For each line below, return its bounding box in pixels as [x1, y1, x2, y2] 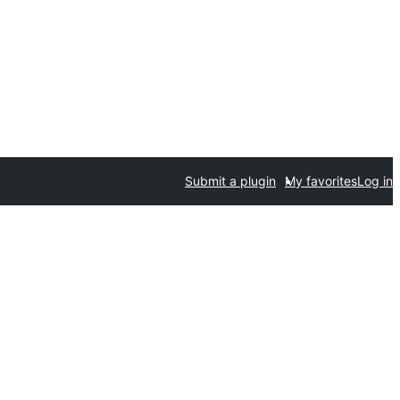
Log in [357, 173, 393, 188]
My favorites [285, 173, 357, 188]
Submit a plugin [185, 173, 276, 188]
